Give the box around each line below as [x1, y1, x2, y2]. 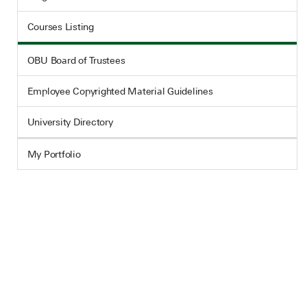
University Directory [27, 116, 113, 127]
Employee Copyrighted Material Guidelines [27, 86, 213, 97]
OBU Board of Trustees [27, 55, 125, 66]
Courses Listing [27, 21, 94, 32]
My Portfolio [27, 149, 81, 160]
